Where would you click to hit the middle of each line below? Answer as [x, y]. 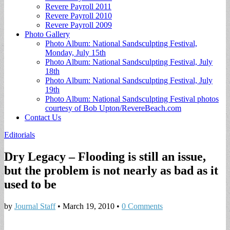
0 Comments [142, 206]
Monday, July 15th [75, 53]
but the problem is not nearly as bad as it [111, 170]
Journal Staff [35, 206]
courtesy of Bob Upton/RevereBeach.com [113, 108]
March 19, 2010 [89, 206]
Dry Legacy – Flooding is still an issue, [105, 156]
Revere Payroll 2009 [79, 25]
